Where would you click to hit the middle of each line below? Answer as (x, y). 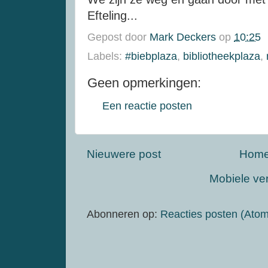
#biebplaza (151, 56)
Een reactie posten (147, 106)
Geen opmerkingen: (144, 83)
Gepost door (118, 37)
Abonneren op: (124, 214)
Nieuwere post (124, 154)
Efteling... (112, 16)
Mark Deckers (183, 37)
